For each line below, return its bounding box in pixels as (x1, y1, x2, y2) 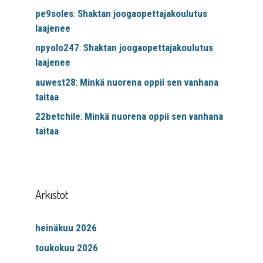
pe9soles (35, 7, 73, 19)
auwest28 (35, 76, 76, 88)
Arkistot (35, 187, 68, 203)
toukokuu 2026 (35, 241, 98, 254)
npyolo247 (35, 42, 79, 54)
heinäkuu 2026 (35, 222, 97, 234)
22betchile (35, 110, 80, 123)
